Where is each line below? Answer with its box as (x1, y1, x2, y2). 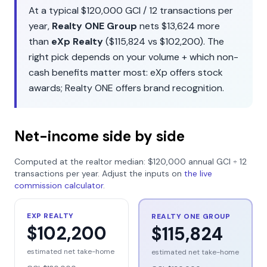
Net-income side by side (14, 127, 185, 145)
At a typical (29, 4, 81, 17)
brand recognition (144, 82, 222, 94)
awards (29, 82, 61, 94)
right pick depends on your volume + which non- (29, 51, 238, 63)
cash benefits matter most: (29, 66, 150, 79)
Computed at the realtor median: (14, 156, 148, 167)
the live (184, 168, 212, 179)
